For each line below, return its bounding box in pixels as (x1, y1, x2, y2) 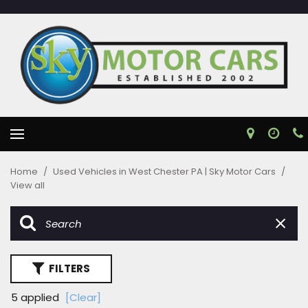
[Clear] (65, 290, 101, 305)
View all (10, 179, 45, 192)
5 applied (11, 290, 62, 305)
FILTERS (49, 261, 90, 276)
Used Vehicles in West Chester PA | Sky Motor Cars (53, 165, 278, 178)
